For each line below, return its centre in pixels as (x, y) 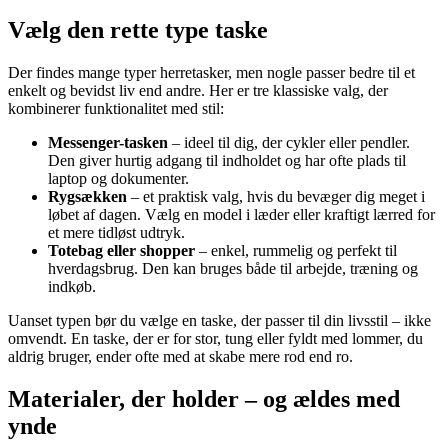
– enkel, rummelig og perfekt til (296, 250)
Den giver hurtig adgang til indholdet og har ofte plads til (227, 160)
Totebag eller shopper (121, 250)
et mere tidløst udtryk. (116, 232)
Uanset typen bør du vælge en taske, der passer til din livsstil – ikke (219, 320)
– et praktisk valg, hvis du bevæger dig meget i (276, 196)
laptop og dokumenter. (118, 178)
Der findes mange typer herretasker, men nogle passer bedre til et (211, 72)
